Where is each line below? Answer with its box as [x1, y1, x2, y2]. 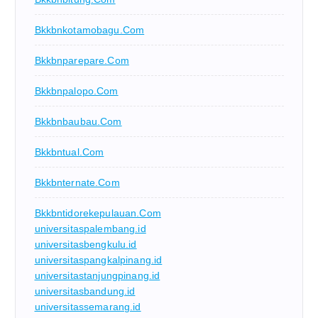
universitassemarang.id [34, 301, 141, 313]
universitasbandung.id [34, 285, 136, 297]
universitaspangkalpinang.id [34, 254, 163, 266]
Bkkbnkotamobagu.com [34, 24, 145, 36]
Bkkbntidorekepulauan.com [34, 207, 161, 219]
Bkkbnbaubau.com [34, 116, 122, 128]
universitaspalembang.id [34, 223, 146, 235]
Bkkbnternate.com [34, 177, 120, 189]
